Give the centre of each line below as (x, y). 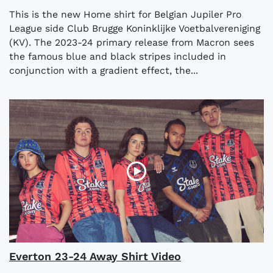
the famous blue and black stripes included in (118, 57)
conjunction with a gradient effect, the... (104, 71)
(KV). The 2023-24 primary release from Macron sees (132, 43)
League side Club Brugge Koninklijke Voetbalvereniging (135, 29)
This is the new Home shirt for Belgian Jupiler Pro (125, 15)
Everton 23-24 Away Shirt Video (95, 257)
